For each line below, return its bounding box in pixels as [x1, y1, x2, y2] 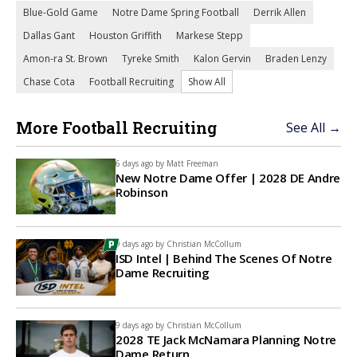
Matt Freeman [167, 158, 218, 169]
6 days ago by [116, 158, 164, 169]
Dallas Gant [23, 29, 75, 42]
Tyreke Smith [122, 52, 179, 65]
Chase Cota [23, 75, 75, 88]
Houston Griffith [89, 29, 162, 42]
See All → [286, 119, 341, 136]
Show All [188, 75, 226, 88]
